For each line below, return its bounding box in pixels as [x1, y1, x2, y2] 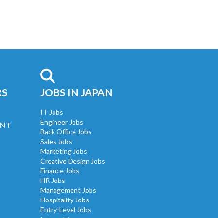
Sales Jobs [40, 137, 72, 145]
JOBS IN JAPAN [40, 86, 113, 98]
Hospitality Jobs [40, 195, 89, 204]
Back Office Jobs [40, 127, 91, 136]
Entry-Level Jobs [40, 205, 91, 214]
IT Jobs [40, 108, 63, 116]
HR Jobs [40, 176, 65, 184]
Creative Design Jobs [40, 156, 105, 165]
